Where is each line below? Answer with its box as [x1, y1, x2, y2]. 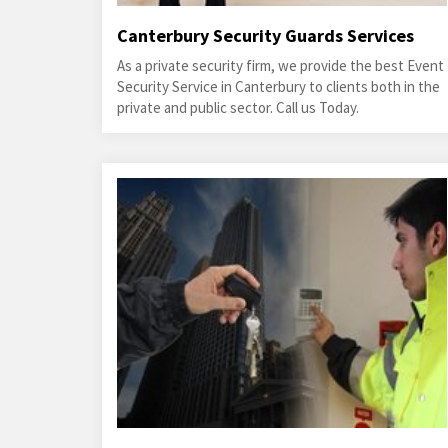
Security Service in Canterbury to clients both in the [117, 77, 440, 96]
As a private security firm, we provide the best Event [117, 56, 444, 75]
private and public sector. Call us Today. [117, 98, 359, 117]
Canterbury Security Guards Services [117, 24, 414, 47]
